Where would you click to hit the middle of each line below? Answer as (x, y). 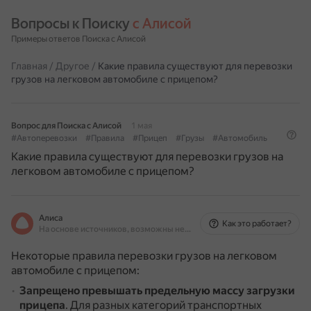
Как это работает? (257, 224)
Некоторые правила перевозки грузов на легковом (144, 256)
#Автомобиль (240, 138)
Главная (29, 66)
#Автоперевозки (44, 138)
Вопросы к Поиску (72, 24)
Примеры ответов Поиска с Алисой (78, 39)
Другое (73, 66)
